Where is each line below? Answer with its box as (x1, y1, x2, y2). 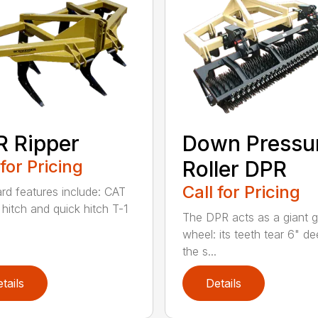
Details (205, 276, 241, 291)
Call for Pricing (182, 181, 300, 202)
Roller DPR (182, 155, 287, 182)
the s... (182, 243, 216, 258)
